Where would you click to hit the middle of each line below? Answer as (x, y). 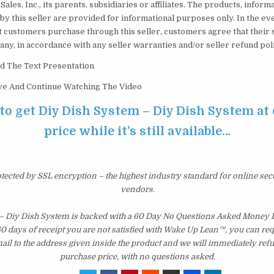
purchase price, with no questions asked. (137, 257)
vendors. (137, 190)
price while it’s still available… (138, 131)
